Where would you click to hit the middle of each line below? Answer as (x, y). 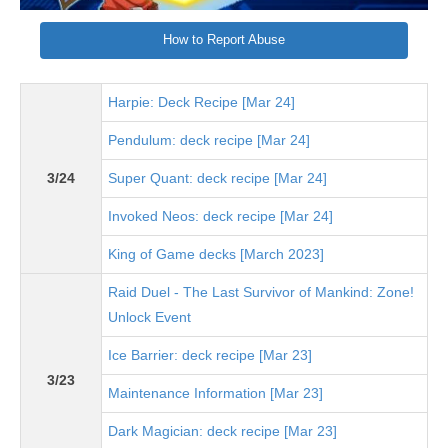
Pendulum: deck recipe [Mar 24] (209, 140)
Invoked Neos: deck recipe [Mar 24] (220, 216)
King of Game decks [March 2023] (216, 254)
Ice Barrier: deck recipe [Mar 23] (210, 355)
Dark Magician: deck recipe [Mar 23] (222, 431)
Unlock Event (149, 317)
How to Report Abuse (224, 39)
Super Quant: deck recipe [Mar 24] (217, 178)
